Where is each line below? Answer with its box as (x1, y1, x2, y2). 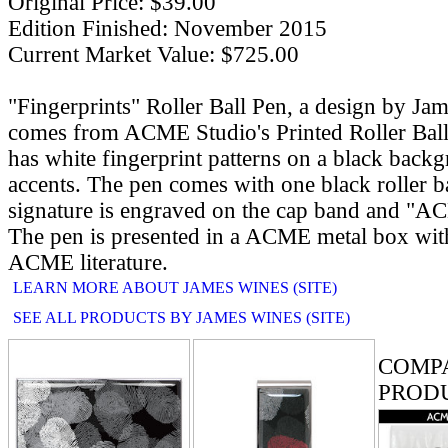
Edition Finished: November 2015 (8, 15, 327, 41)
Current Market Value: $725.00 (8, 41, 299, 67)
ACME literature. (8, 249, 168, 275)
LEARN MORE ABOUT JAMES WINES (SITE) (13, 278, 337, 296)
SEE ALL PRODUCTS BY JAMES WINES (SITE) (13, 308, 350, 326)
